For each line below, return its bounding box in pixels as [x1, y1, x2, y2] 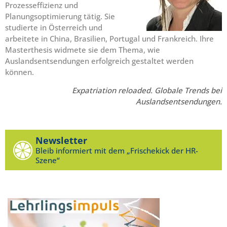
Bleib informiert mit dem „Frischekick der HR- [35, 145, 198, 156]
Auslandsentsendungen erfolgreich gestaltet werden [5, 55, 194, 66]
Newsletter [35, 134, 87, 146]
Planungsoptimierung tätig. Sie [5, 11, 115, 21]
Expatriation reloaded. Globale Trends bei [72, 85, 222, 96]
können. [5, 66, 34, 77]
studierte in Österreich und [5, 22, 102, 32]
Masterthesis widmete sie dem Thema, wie [5, 44, 160, 55]
